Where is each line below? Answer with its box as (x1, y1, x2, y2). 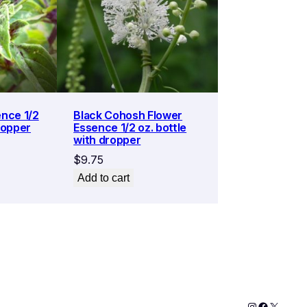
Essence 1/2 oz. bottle (73, 120, 187, 134)
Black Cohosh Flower (73, 108, 183, 122)
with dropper (73, 132, 141, 147)
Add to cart (77, 171, 130, 184)
